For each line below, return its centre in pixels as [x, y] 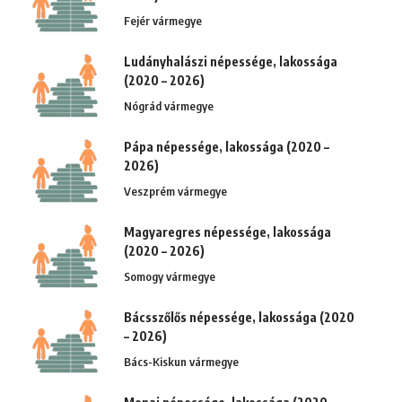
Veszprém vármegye [175, 192]
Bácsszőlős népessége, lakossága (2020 [239, 318]
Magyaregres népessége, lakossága [227, 232]
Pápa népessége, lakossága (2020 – [226, 147]
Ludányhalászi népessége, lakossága [230, 62]
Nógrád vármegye [168, 106]
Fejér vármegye [162, 21]
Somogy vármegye [169, 277]
